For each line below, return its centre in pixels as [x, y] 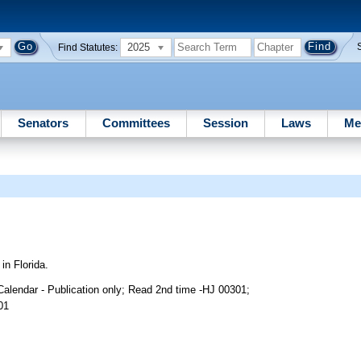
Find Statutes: [88, 47]
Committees [136, 122]
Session [225, 122]
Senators [44, 122]
